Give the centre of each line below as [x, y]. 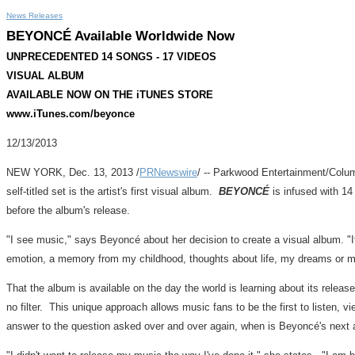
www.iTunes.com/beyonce [71, 114]
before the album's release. [68, 210]
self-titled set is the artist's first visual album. [113, 191]
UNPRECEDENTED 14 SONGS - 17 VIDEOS [111, 57]
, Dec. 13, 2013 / [101, 172]
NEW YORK [34, 172]
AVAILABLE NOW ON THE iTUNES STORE [110, 95]
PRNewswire [168, 172]
